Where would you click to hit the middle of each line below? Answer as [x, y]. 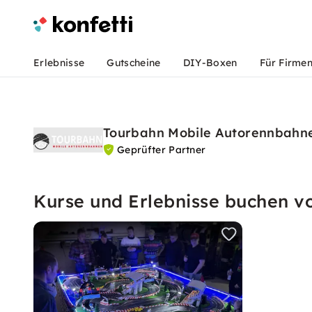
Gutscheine [134, 63]
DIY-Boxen [210, 63]
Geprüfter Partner [162, 150]
